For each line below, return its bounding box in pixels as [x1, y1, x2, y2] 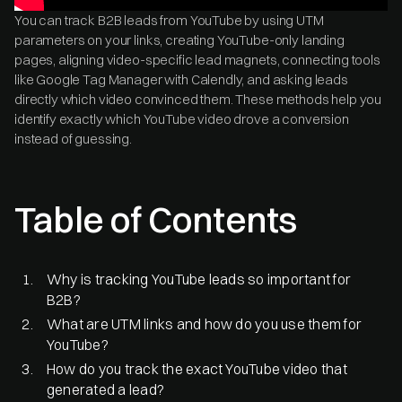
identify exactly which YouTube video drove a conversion [14, 109, 349, 127]
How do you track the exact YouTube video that [47, 359, 347, 378]
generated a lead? [47, 380, 165, 398]
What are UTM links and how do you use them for [47, 314, 363, 333]
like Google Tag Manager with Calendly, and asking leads [14, 70, 348, 88]
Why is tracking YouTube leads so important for [47, 269, 352, 288]
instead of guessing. [14, 129, 132, 147]
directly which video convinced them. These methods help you [14, 90, 382, 108]
